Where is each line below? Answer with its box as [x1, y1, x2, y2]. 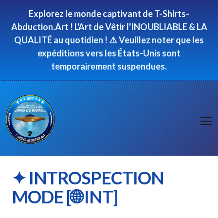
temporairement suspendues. [51, 61, 167, 72]
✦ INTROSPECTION [12, 167, 164, 188]
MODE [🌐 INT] [12, 186, 118, 207]
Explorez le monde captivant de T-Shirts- [29, 8, 189, 19]
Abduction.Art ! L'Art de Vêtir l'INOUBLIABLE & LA [11, 21, 207, 32]
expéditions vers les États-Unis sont [37, 48, 181, 58]
